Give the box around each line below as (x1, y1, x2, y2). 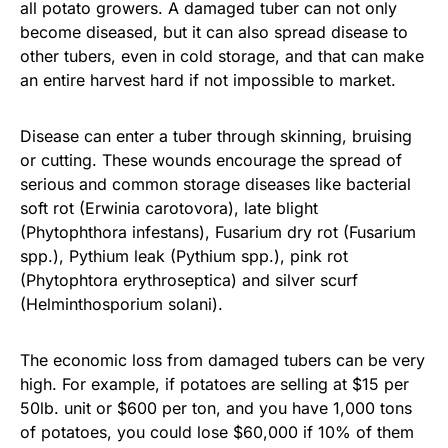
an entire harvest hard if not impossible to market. (20, 70, 396, 91)
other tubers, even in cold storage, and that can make (20, 46, 424, 67)
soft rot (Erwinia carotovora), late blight (20, 198, 318, 219)
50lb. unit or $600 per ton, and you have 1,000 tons (20, 398, 412, 419)
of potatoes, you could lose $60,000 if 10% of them (20, 422, 414, 443)
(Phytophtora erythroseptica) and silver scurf (20, 270, 358, 291)
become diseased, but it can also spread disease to (20, 22, 408, 43)
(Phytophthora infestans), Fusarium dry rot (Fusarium (20, 222, 416, 243)
